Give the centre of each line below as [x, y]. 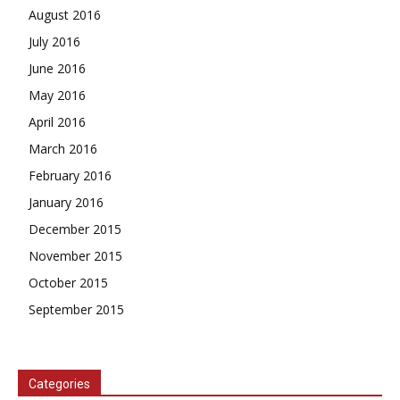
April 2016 [57, 122]
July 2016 [54, 42]
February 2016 [70, 176]
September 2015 [76, 310]
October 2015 [68, 283]
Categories [59, 384]
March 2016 [63, 149]
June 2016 [57, 69]
